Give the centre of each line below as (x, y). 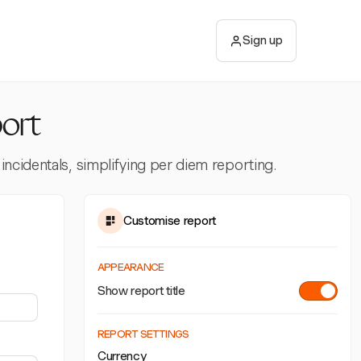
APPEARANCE (131, 267)
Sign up (263, 40)
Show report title (141, 290)
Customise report (170, 220)
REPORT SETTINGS (143, 334)
